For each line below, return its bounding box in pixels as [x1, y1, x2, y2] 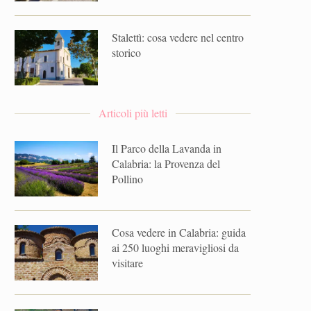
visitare [112, 255, 143, 270]
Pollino [112, 171, 143, 186]
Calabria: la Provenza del [112, 156, 220, 171]
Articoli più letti [98, 106, 167, 120]
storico [112, 45, 141, 60]
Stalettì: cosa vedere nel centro [112, 30, 244, 44]
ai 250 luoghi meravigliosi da [112, 240, 239, 255]
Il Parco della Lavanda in [112, 141, 221, 155]
